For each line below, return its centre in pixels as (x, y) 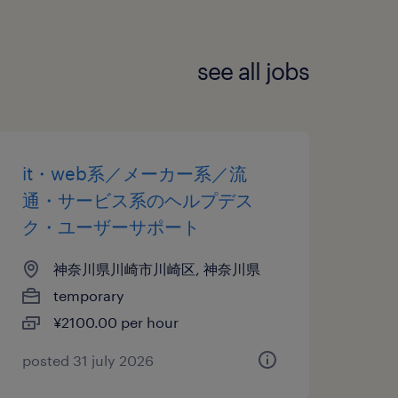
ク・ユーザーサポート (111, 226)
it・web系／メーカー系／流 (134, 173)
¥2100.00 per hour (115, 322)
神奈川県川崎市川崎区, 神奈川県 (156, 268)
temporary (88, 295)
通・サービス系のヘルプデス (137, 199)
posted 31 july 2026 (88, 360)
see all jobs (253, 71)
